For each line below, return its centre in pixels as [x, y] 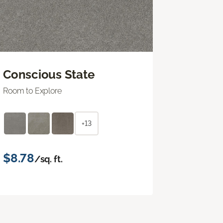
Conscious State [49, 74]
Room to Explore [32, 91]
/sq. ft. [48, 159]
